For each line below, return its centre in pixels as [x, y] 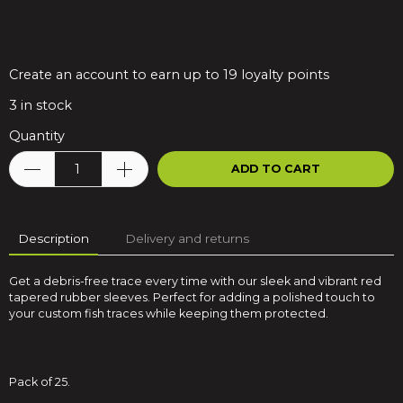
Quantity [37, 136]
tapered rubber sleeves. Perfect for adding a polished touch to [192, 297]
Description [54, 238]
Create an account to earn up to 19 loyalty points [169, 75]
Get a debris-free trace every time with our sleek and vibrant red [195, 281]
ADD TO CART [276, 169]
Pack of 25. [40, 382]
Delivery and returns [187, 238]
